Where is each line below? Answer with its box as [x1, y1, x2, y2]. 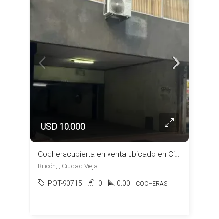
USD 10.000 [40, 121, 85, 131]
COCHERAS [136, 180, 167, 187]
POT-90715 [48, 179, 82, 187]
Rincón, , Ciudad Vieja [38, 162, 98, 170]
